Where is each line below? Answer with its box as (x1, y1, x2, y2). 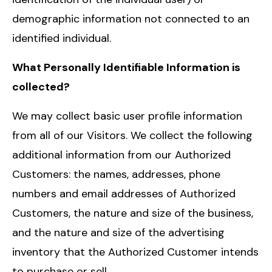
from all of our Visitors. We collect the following (12, 127, 253, 143)
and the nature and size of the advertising (12, 225, 225, 240)
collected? (12, 79, 70, 94)
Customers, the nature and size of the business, (12, 205, 253, 220)
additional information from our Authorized (12, 147, 231, 162)
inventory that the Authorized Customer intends (12, 244, 259, 259)
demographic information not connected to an (12, 11, 250, 26)
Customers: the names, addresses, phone (12, 166, 220, 182)
